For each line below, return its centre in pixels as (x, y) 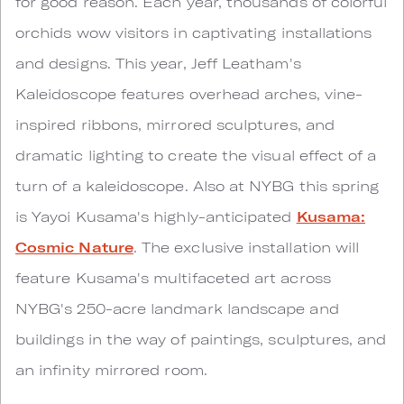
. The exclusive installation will (246, 247)
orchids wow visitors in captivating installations (194, 32)
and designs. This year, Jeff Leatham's (158, 63)
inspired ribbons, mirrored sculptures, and (175, 124)
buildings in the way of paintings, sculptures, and (201, 339)
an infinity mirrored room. (111, 370)
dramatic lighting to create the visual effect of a (196, 155)
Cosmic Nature (74, 247)
